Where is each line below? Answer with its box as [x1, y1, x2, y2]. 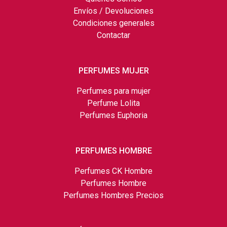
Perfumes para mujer [77, 86, 150, 96]
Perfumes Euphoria [80, 110, 147, 120]
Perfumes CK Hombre [74, 166, 153, 176]
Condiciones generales [72, 18, 155, 28]
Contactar [97, 30, 130, 40]
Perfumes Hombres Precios [63, 190, 164, 200]
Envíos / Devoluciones [73, 6, 154, 16]
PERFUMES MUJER [78, 65, 149, 75]
